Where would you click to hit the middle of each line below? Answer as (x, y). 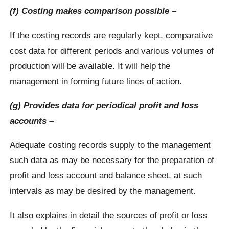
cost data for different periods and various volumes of (112, 50)
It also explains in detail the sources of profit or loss (109, 215)
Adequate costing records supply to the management (110, 145)
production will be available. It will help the (90, 66)
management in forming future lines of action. (96, 81)
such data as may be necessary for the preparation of (112, 160)
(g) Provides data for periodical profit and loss (104, 105)
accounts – (32, 120)
